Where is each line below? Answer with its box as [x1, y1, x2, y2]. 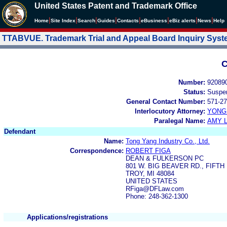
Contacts [117, 18, 139, 23]
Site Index [51, 18, 75, 23]
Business [144, 18, 167, 23]
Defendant [4, 127, 35, 135]
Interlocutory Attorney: [135, 107, 205, 115]
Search [78, 18, 95, 23]
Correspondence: [70, 146, 124, 155]
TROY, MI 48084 [126, 169, 174, 177]
